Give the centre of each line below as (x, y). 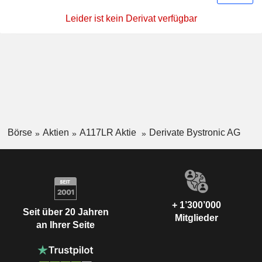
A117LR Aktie (109, 133)
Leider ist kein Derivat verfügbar (131, 19)
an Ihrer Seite (65, 225)
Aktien (56, 133)
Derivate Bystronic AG (194, 133)
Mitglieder (196, 218)
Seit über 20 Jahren (65, 212)
